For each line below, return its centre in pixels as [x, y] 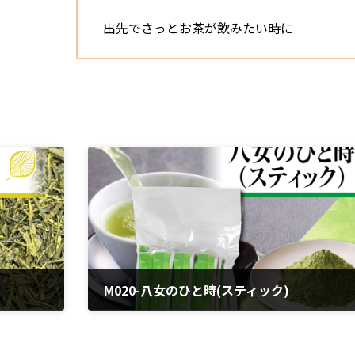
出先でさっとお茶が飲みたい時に [198, 28]
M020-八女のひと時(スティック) [197, 290]
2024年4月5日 [132, 317]
